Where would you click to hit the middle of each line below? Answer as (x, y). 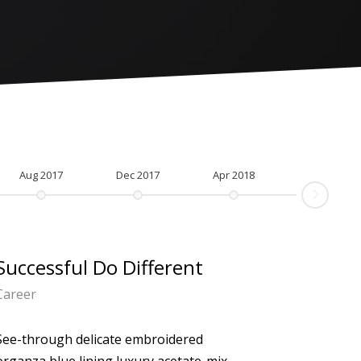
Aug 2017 (41, 175)
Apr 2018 (234, 175)
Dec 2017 (138, 175)
